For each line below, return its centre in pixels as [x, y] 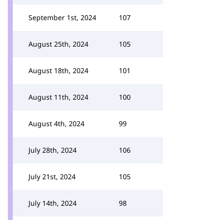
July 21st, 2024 [52, 177]
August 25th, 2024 [58, 44]
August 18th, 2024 [58, 70]
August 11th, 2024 [58, 97]
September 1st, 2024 [62, 17]
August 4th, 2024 [56, 124]
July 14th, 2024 [53, 203]
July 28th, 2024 [53, 150]
